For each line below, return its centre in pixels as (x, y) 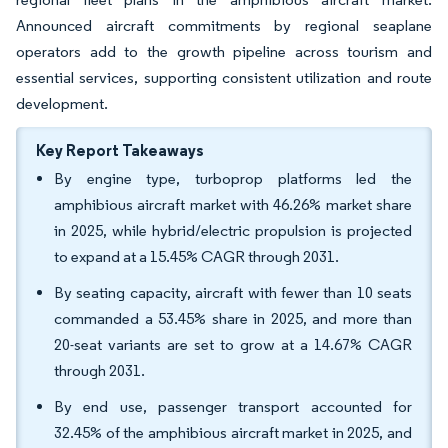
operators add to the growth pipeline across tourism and (224, 51)
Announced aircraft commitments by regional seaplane (224, 25)
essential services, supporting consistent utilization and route (224, 77)
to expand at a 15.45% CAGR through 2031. (196, 256)
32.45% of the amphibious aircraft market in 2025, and (233, 432)
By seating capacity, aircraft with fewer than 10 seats (233, 292)
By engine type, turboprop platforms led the (233, 178)
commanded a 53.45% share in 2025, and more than (233, 318)
